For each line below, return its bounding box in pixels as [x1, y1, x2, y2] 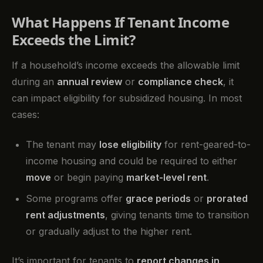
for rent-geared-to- [161, 138, 251, 150]
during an [12, 76, 57, 88]
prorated [207, 192, 248, 204]
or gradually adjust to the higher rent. [26, 225, 192, 237]
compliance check [138, 76, 223, 88]
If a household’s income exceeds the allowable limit [12, 59, 240, 72]
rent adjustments [26, 208, 105, 221]
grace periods [126, 192, 191, 204]
